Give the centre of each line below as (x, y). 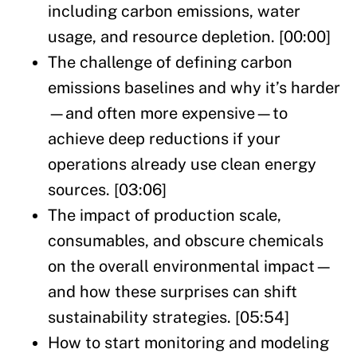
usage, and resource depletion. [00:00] (189, 37)
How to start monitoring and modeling (188, 343)
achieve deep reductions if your (164, 139)
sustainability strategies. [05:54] (169, 318)
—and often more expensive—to (168, 114)
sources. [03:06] (107, 190)
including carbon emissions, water (174, 12)
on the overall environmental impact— (190, 267)
